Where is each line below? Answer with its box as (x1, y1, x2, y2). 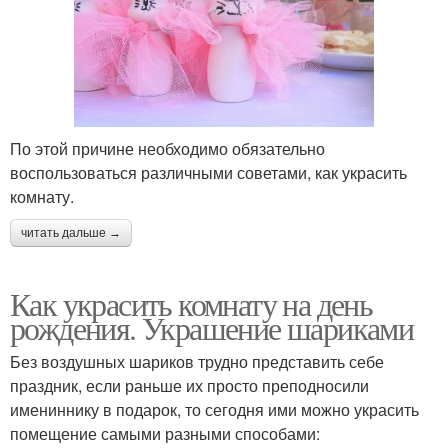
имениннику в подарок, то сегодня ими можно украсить (10, 398, 419, 422)
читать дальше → (21, 226, 121, 241)
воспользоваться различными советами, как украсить (10, 161, 407, 185)
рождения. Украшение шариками (10, 306, 414, 350)
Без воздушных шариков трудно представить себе (10, 350, 384, 374)
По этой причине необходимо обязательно (10, 137, 325, 161)
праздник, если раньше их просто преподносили (10, 374, 369, 398)
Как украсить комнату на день (10, 282, 373, 326)
